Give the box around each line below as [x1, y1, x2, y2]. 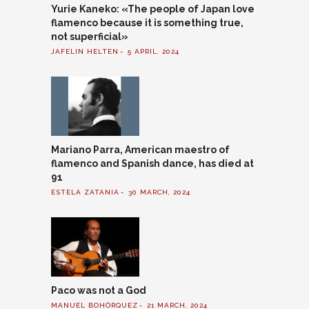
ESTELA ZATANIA [51, 188, 119, 197]
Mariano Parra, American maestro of [51, 143, 230, 155]
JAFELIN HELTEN [51, 48, 119, 56]
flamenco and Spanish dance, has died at [51, 157, 254, 169]
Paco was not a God [51, 284, 146, 296]
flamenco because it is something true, [51, 17, 243, 28]
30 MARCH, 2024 [128, 188, 190, 197]
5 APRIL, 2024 [128, 48, 179, 56]
